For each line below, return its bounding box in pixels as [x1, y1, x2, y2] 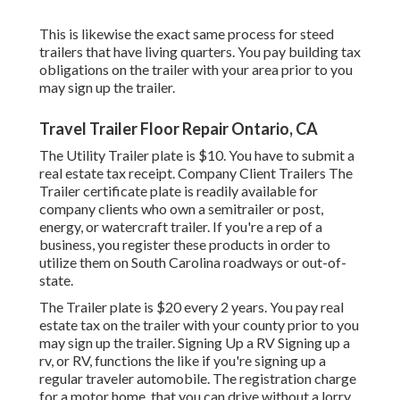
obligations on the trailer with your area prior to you [39, 61, 353, 79]
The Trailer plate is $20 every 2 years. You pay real [39, 298, 344, 316]
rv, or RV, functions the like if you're [39, 352, 254, 370]
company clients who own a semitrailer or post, [39, 200, 323, 218]
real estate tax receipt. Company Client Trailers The [39, 164, 353, 182]
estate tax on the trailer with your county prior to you [39, 316, 359, 334]
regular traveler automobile [39, 370, 207, 387]
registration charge [239, 370, 356, 387]
